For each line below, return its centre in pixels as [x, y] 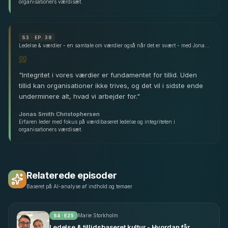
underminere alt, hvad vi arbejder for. [78, 96]
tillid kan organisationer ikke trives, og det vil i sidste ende [111, 85]
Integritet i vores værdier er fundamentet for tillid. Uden [109, 75]
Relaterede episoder [72, 175]
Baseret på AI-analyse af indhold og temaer [79, 186]
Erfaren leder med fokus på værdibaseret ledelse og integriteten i [97, 121]
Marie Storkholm [98, 215]
